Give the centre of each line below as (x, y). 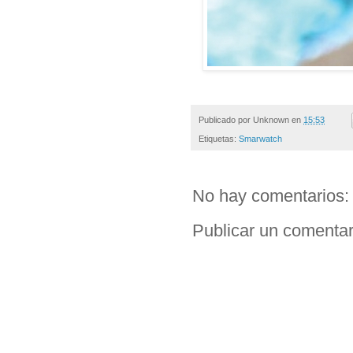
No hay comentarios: (271, 196)
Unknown (271, 119)
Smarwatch (260, 139)
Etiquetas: (219, 139)
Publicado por (226, 119)
